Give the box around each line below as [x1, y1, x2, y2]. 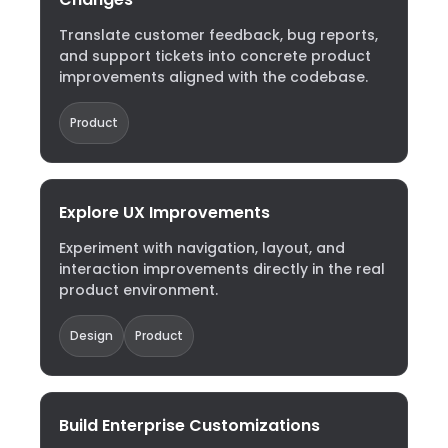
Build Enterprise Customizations [59, 414, 320, 437]
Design [70, 327, 113, 344]
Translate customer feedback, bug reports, [59, 25, 378, 45]
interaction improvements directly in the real [59, 259, 385, 279]
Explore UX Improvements [59, 201, 270, 224]
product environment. [59, 280, 218, 300]
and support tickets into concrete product [59, 46, 371, 66]
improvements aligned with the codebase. [59, 67, 368, 87]
